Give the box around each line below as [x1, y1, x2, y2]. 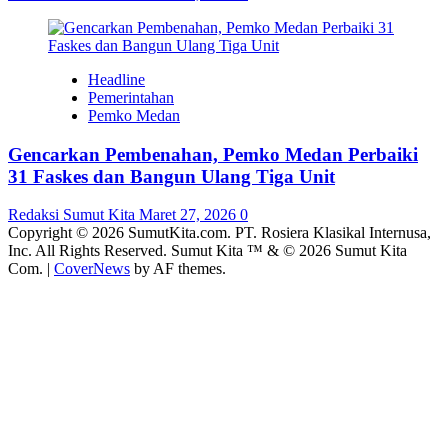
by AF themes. [130, 260, 226, 278]
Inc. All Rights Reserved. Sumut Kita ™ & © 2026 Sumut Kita [8, 242, 407, 260]
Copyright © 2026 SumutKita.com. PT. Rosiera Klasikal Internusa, [8, 224, 431, 242]
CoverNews [54, 260, 130, 278]
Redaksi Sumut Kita [8, 206, 139, 224]
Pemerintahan [88, 88, 174, 106]
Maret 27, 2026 [139, 206, 240, 224]
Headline [88, 70, 145, 88]
